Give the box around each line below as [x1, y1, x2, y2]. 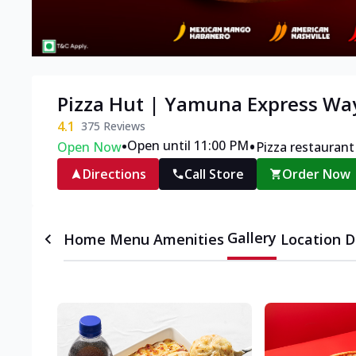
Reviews [100, 118, 145, 134]
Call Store [184, 165, 244, 184]
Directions [83, 165, 146, 184]
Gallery [227, 228, 277, 248]
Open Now [57, 138, 122, 157]
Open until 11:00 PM [127, 137, 249, 155]
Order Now [282, 165, 351, 184]
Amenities [153, 230, 224, 250]
